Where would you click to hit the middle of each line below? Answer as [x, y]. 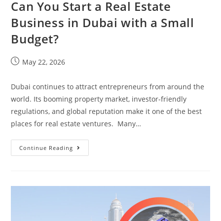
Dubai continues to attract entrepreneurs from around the [108, 86]
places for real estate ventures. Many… [76, 123]
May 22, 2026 [44, 62]
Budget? [35, 38]
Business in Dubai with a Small [103, 22]
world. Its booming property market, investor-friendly [99, 99]
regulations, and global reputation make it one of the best [107, 111]
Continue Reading [46, 147]
